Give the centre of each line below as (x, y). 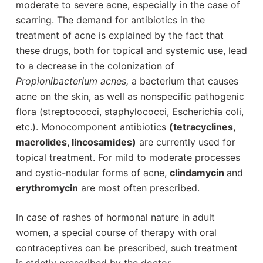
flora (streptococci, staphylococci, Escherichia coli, (129, 111)
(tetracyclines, (202, 127)
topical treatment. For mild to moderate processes (128, 157)
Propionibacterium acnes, (73, 81)
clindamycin (198, 172)
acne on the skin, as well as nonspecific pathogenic (130, 96)
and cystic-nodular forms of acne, (92, 172)
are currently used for (186, 142)
